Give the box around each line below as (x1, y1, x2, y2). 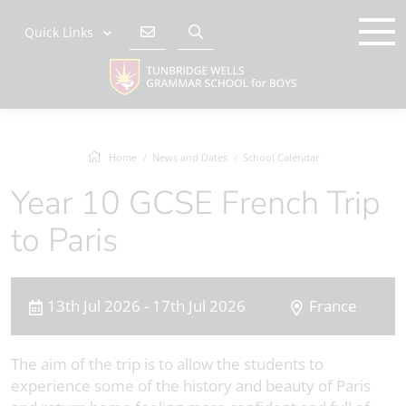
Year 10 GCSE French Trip (11, 181, 27, 226)
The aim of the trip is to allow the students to (11, 353, 324, 374)
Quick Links (24, 24, 93, 41)
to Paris (11, 218, 118, 263)
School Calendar (242, 150, 320, 164)
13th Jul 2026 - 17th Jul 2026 (47, 295, 246, 316)
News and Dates (151, 150, 227, 164)
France (309, 295, 357, 316)
